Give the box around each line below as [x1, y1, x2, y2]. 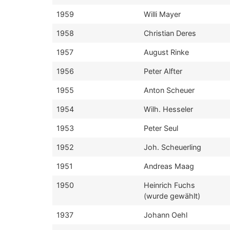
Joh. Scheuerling [144, 143, 201, 151]
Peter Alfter [144, 67, 182, 75]
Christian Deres [144, 29, 196, 37]
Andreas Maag [144, 162, 194, 170]
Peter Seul [144, 124, 178, 132]
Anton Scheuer [144, 86, 195, 94]
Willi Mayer [144, 10, 181, 18]
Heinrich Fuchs [144, 181, 195, 189]
